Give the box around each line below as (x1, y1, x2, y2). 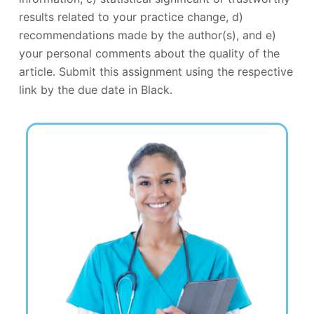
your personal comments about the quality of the (18, 46, 280, 60)
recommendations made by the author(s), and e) (18, 27, 276, 42)
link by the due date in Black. (18, 82, 172, 97)
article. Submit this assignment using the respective (18, 64, 293, 78)
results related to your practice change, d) (18, 9, 243, 24)
